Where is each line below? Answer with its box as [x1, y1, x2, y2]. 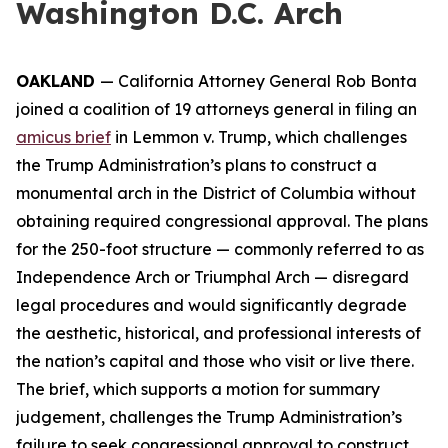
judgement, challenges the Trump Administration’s [16, 407, 402, 427]
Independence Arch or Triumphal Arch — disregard [16, 267, 409, 287]
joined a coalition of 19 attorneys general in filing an [16, 99, 417, 119]
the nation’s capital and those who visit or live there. [16, 351, 414, 371]
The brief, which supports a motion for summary [16, 379, 380, 399]
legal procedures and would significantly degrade [16, 295, 407, 315]
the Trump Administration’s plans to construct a [16, 155, 377, 175]
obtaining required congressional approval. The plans [16, 211, 428, 231]
